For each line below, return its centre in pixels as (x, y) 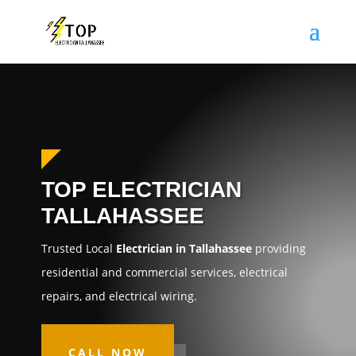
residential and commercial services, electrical (164, 272)
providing (279, 248)
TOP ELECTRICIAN (141, 190)
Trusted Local (78, 248)
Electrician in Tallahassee (184, 248)
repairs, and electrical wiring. (119, 296)
